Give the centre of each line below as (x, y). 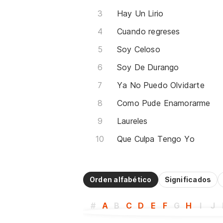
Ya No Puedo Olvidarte (161, 85)
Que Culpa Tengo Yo (156, 139)
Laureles (132, 121)
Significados (188, 179)
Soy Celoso (139, 49)
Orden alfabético (121, 179)
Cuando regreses (149, 31)
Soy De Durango (148, 67)
